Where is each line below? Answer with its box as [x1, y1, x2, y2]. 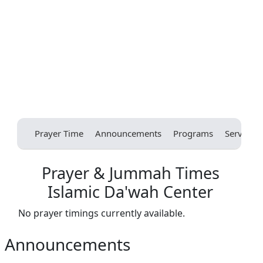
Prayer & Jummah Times [41, 162, 220, 184]
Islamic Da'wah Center [48, 181, 213, 203]
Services [224, 127, 258, 140]
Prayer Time [34, 127, 83, 140]
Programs [173, 127, 213, 140]
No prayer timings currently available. [18, 207, 185, 220]
